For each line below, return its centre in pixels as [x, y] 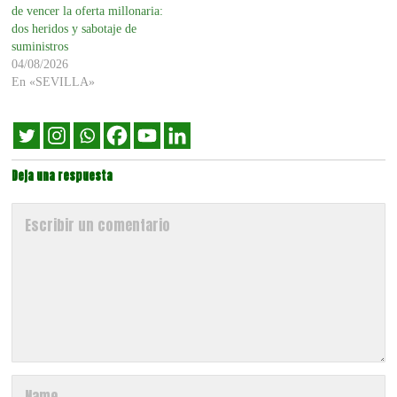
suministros [40, 46]
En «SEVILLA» [54, 82]
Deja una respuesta [62, 175]
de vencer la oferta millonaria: [88, 11]
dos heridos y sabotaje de [74, 28]
